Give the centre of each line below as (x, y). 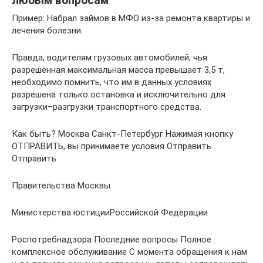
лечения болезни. (47, 30)
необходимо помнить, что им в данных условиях (112, 82)
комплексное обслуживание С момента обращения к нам (129, 252)
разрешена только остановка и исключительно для (119, 94)
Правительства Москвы (61, 185)
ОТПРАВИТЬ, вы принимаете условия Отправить (112, 146)
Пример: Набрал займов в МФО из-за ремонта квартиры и (131, 18)
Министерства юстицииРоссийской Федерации (110, 212)
